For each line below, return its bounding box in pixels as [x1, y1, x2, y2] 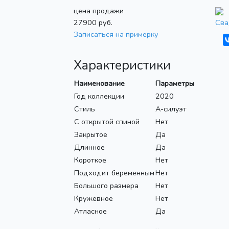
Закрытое [74, 129, 107, 140]
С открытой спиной [74, 116, 140, 127]
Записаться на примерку [74, 29, 158, 39]
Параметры [155, 78, 194, 88]
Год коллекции [74, 90, 124, 101]
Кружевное [74, 193, 113, 203]
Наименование [74, 78, 125, 88]
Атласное [74, 205, 107, 216]
